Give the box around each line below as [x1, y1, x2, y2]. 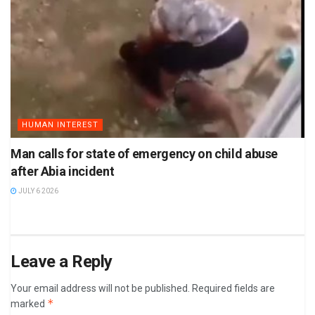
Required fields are [192, 283, 275, 295]
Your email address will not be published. [11, 283, 190, 295]
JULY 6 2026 [17, 187, 58, 195]
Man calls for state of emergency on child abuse [11, 146, 278, 162]
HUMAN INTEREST [22, 120, 98, 130]
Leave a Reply [11, 252, 112, 272]
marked [11, 298, 47, 310]
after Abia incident [11, 164, 115, 179]
